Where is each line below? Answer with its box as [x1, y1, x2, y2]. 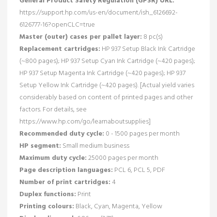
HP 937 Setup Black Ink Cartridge [100, 43, 195, 55]
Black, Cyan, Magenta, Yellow [74, 201, 162, 212]
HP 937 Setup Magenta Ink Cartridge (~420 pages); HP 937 [19, 67, 186, 79]
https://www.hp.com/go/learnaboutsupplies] [19, 116, 151, 127]
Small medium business [61, 140, 129, 152]
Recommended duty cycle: [19, 128, 104, 139]
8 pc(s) [142, 31, 163, 43]
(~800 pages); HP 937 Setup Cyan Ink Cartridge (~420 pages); [19, 55, 195, 67]
